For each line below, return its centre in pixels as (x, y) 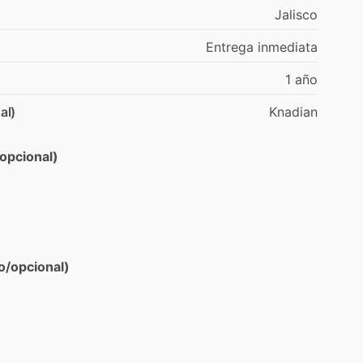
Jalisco (296, 14)
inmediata (288, 47)
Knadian (293, 111)
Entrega (230, 47)
